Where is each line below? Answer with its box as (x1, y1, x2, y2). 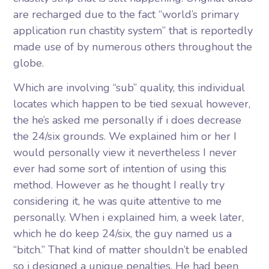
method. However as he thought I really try (13, 178, 225, 192)
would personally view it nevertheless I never (13, 145, 237, 160)
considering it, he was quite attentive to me (13, 194, 222, 208)
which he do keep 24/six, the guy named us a (13, 226, 232, 241)
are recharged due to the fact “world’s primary (13, 7, 240, 22)
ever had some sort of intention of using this (13, 162, 227, 176)
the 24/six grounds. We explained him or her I (13, 129, 237, 144)
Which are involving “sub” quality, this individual (13, 80, 246, 95)
